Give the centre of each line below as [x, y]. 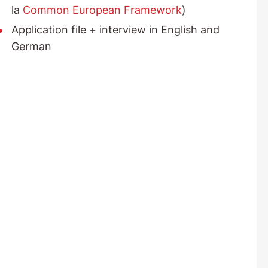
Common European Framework [102, 10]
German [31, 46]
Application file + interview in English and [115, 30]
